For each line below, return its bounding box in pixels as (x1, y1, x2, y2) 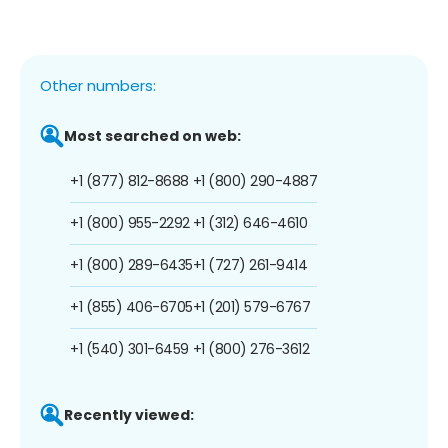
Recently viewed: (64, 404, 194, 425)
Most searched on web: (64, 125, 241, 146)
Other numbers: (40, 74, 156, 96)
